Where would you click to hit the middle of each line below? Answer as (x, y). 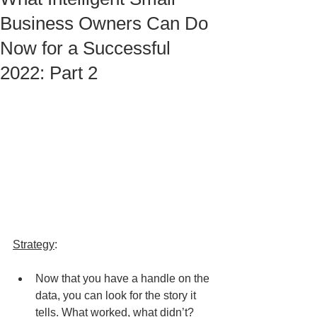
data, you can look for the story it (117, 296)
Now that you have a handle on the (124, 279)
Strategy (34, 245)
